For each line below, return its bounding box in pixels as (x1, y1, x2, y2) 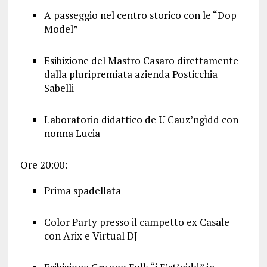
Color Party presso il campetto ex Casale (44, 215, 229, 229)
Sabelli (44, 81, 74, 95)
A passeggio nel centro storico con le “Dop (44, 8, 237, 22)
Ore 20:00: (20, 158, 67, 172)
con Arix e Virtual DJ (44, 229, 138, 243)
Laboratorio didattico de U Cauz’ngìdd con (44, 113, 238, 126)
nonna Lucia (44, 126, 100, 140)
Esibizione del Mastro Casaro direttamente (44, 54, 238, 67)
